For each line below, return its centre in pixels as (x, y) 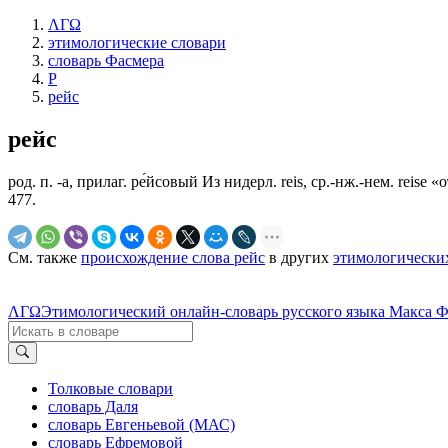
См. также (44, 257)
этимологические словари (137, 42)
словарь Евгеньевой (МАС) (141, 425)
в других (299, 257)
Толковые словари (110, 389)
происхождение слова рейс (173, 257)
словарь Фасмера (106, 60)
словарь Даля (93, 407)
